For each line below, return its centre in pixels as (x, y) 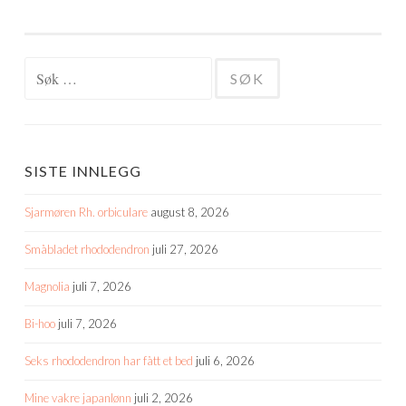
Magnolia (47, 286)
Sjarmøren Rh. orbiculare (86, 212)
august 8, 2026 (190, 212)
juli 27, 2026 (185, 249)
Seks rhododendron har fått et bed (109, 360)
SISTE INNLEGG (83, 170)
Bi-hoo (40, 323)
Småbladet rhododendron (87, 249)
